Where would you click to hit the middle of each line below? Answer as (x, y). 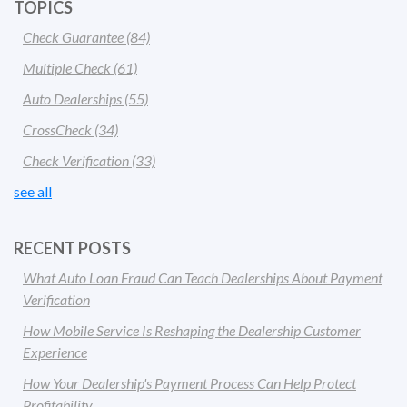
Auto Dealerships (74, 99)
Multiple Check (68, 68)
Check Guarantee (74, 37)
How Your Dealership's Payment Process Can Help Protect (189, 383)
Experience (55, 352)
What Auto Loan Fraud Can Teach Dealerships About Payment (203, 278)
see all (33, 192)
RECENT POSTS (72, 248)
